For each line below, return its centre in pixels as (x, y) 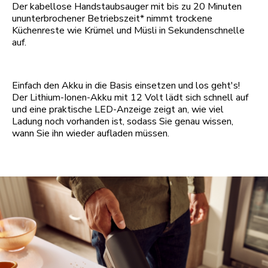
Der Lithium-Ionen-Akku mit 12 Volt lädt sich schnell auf (130, 98)
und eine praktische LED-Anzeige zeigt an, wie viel (118, 110)
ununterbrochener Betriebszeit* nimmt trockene (112, 19)
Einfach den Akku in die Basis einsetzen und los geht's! (126, 86)
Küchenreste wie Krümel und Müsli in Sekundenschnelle (128, 31)
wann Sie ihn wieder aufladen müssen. (91, 134)
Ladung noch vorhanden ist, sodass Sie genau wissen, (123, 122)
